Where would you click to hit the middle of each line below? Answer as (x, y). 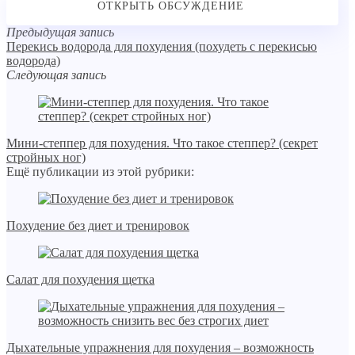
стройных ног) (46, 158)
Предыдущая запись (60, 32)
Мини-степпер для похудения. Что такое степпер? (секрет (162, 143)
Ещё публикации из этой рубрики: (100, 172)
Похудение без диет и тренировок (98, 226)
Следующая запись (56, 75)
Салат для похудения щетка (80, 280)
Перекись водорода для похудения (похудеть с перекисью (162, 47)
